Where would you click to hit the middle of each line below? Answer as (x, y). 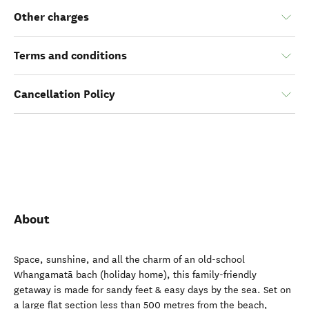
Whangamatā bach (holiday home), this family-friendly (135, 275)
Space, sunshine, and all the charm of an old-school (129, 260)
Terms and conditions (70, 56)
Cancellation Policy (64, 94)
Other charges (51, 17)
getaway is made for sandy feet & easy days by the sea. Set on (152, 290)
